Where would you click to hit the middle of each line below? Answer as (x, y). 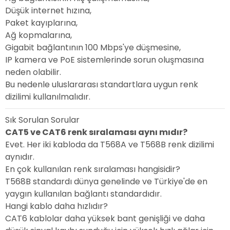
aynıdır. (20, 157)
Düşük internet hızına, (48, 11)
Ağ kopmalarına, (39, 35)
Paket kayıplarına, (41, 23)
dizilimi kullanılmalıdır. (48, 97)
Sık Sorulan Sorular (42, 120)
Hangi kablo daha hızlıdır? (56, 206)
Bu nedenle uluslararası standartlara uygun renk (102, 85)
